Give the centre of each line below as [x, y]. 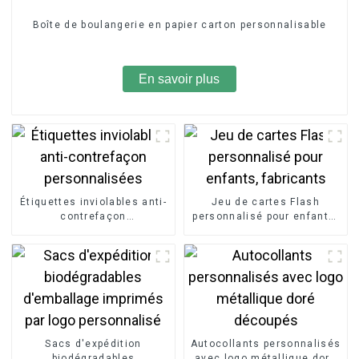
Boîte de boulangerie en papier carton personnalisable [179, 24]
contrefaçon [93, 216]
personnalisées [93, 230]
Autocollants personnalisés [266, 343]
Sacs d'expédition [93, 343]
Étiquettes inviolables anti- [93, 202]
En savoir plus [179, 79]
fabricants [266, 230]
